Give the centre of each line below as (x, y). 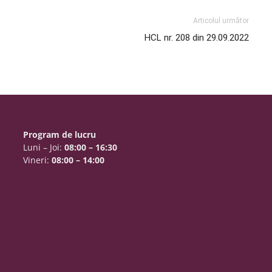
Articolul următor (221, 21)
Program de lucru (60, 134)
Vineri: (38, 160)
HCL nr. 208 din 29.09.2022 (196, 38)
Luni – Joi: (44, 147)
